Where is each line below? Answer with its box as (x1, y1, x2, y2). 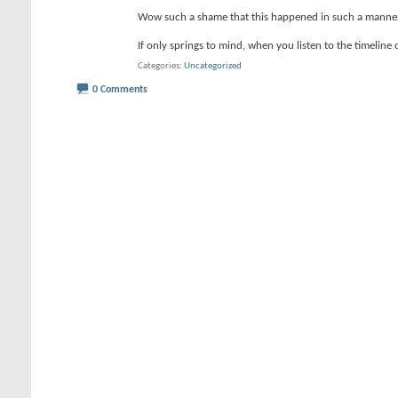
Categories (138, 61, 179, 71)
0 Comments (92, 84, 147, 95)
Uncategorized (184, 61, 242, 71)
